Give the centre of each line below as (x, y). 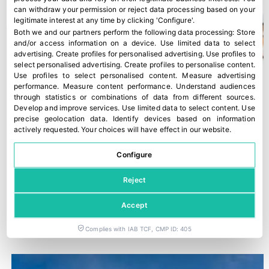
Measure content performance (117, 86)
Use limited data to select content (180, 108)
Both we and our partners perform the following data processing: (124, 32)
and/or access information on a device (84, 43)
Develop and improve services (66, 108)
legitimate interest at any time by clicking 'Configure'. (104, 20)
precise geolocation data (60, 119)
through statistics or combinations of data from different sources (134, 97)
